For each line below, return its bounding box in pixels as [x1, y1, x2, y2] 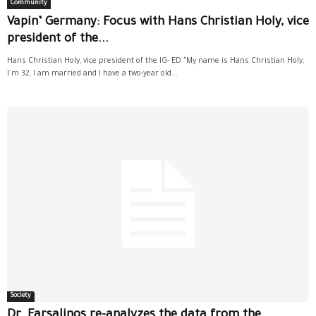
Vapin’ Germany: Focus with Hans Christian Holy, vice [7, 16, 309, 30]
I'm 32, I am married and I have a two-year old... [7, 70, 178, 78]
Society [11, 292, 31, 300]
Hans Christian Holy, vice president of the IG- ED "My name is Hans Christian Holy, [7, 57, 304, 66]
